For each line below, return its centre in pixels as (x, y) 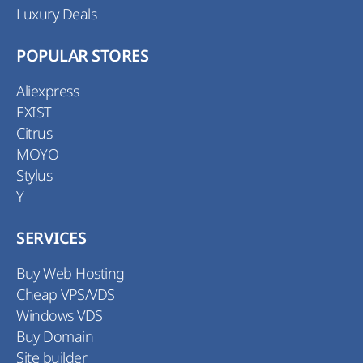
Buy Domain (55, 336)
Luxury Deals (57, 14)
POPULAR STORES (83, 56)
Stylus (34, 175)
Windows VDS (60, 315)
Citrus (34, 133)
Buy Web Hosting (70, 273)
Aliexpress (48, 91)
